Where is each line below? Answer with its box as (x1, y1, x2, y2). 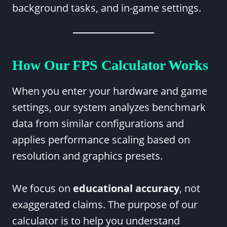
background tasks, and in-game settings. (12, 1, 201, 15)
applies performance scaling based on (12, 133, 190, 146)
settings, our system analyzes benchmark (12, 100, 206, 114)
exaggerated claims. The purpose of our (12, 198, 198, 211)
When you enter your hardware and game (12, 84, 207, 98)
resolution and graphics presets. (12, 149, 163, 163)
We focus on (12, 181, 73, 195)
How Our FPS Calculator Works (12, 57, 208, 73)
